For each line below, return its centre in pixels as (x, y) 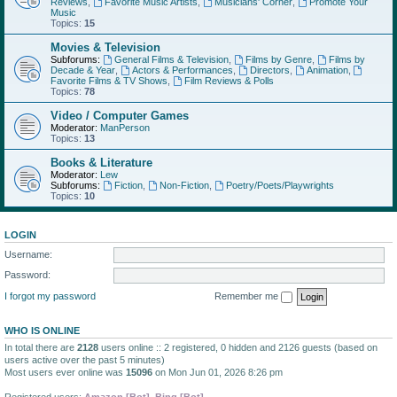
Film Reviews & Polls (229, 81)
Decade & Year (83, 70)
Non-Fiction (184, 185)
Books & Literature (101, 163)
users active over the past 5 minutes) (85, 359)
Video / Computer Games (120, 116)
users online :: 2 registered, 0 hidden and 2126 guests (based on (238, 347)
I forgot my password (50, 296)
